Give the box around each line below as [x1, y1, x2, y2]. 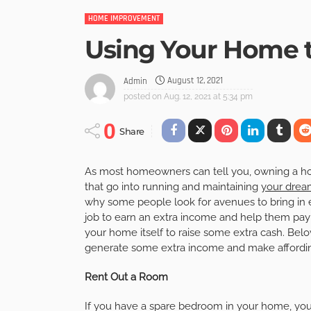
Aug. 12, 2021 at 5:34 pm [164, 91, 253, 101]
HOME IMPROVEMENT [88, 13, 160, 24]
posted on [124, 91, 162, 101]
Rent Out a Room [85, 270, 168, 283]
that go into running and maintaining [85, 180, 261, 193]
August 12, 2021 [167, 75, 223, 87]
